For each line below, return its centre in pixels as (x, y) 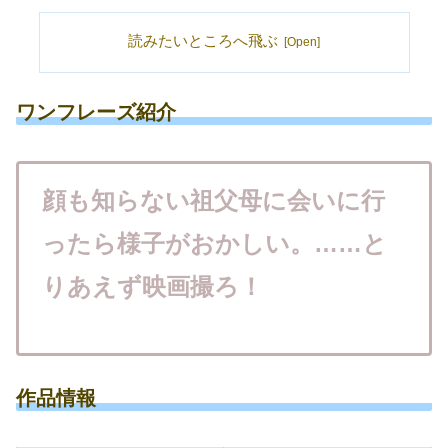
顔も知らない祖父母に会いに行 (213, 200)
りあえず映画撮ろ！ (152, 286)
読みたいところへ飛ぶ (203, 40)
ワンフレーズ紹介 (96, 111)
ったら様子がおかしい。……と (214, 243)
